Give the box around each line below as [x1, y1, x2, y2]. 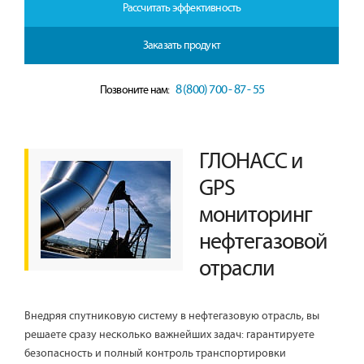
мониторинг [199, 203, 312, 229]
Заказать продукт [142, 39, 221, 53]
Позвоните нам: [99, 84, 171, 97]
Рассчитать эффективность [122, 2, 241, 15]
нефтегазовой [199, 230, 327, 256]
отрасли [199, 257, 275, 283]
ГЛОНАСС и [199, 149, 303, 175]
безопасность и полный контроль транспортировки [24, 347, 286, 361]
